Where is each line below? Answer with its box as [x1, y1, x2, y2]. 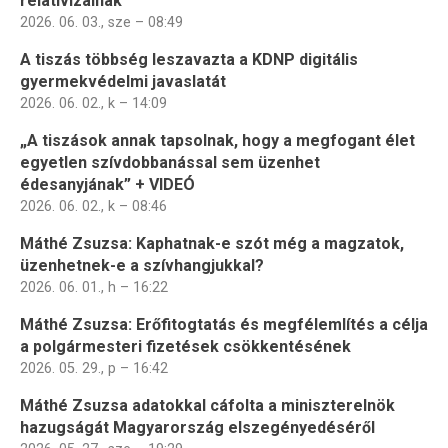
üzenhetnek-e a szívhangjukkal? [20, 255, 264, 275]
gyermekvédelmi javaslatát [20, 71, 226, 91]
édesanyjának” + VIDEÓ [20, 174, 195, 194]
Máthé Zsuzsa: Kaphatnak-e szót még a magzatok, [20, 233, 404, 253]
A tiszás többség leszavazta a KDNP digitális [20, 49, 358, 69]
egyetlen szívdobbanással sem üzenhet [20, 152, 320, 172]
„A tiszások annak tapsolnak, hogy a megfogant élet [20, 130, 415, 150]
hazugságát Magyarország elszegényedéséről [20, 417, 375, 437]
